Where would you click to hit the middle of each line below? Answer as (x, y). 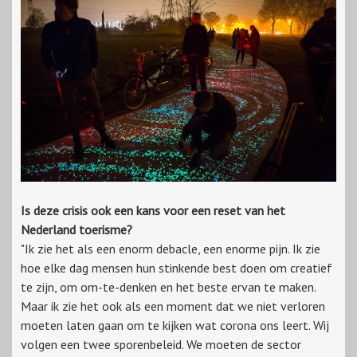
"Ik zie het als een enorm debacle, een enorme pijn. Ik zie (171, 248)
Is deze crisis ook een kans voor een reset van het (153, 210)
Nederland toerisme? (76, 229)
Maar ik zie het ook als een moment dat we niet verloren (173, 306)
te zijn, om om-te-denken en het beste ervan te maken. (168, 286)
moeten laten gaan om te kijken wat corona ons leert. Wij (175, 325)
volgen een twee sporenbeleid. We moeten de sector (161, 344)
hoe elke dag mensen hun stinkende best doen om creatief (177, 267)
